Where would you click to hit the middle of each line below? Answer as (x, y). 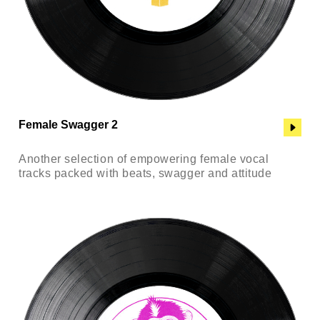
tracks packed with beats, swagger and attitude (145, 173)
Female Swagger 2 (68, 124)
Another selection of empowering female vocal (144, 159)
